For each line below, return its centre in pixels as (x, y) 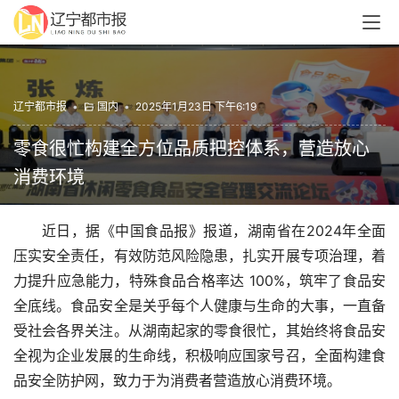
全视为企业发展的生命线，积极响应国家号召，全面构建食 (199, 355)
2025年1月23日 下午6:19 (196, 106)
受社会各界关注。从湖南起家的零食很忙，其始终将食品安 (199, 330)
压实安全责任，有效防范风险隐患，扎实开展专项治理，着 (199, 256)
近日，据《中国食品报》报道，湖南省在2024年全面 (214, 231)
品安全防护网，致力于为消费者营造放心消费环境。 (177, 380)
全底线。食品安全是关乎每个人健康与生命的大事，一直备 (199, 305)
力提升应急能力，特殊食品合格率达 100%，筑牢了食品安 (199, 281)
